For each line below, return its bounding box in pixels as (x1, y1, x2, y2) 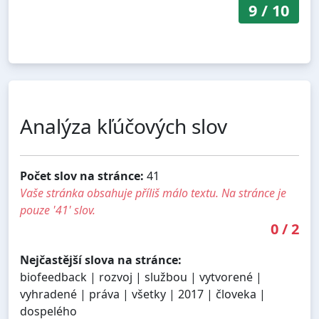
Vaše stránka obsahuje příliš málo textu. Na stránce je (20, 184, 286, 201)
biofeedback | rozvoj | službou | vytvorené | (20, 268, 262, 285)
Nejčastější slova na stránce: (20, 251, 182, 268)
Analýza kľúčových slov (20, 112, 227, 140)
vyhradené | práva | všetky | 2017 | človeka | (20, 286, 266, 302)
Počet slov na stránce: (20, 167, 144, 184)
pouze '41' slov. (20, 202, 95, 218)
